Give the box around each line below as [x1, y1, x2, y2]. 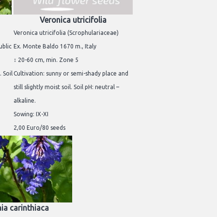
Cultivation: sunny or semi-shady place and [14, 70, 128, 77]
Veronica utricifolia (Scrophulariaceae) [14, 30, 119, 36]
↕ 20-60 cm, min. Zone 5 [14, 57, 78, 63]
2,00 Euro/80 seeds [14, 124, 65, 131]
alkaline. [14, 97, 36, 104]
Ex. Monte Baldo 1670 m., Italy [14, 43, 96, 50]
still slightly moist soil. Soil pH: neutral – [14, 84, 119, 91]
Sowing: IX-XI [14, 111, 48, 118]
